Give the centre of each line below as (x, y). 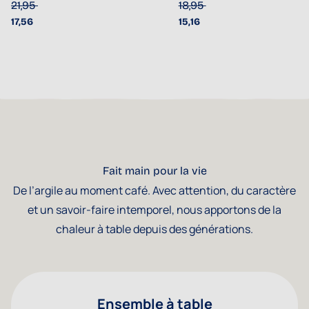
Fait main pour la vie (154, 171)
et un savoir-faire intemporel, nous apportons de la (154, 210)
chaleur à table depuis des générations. (154, 229)
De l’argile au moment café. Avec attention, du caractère (154, 191)
